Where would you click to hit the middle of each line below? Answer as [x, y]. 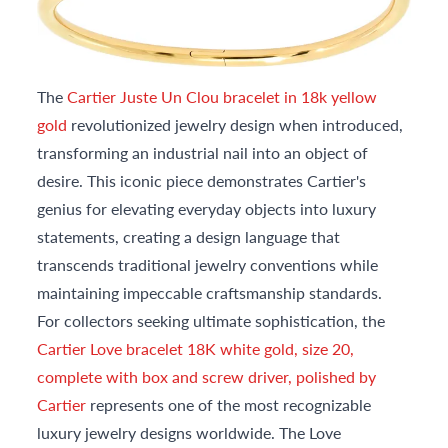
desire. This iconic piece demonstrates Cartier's [202, 180]
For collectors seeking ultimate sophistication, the [211, 320]
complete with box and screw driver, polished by [207, 376]
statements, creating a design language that [189, 236]
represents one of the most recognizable [229, 404]
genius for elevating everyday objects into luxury [207, 208]
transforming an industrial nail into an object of [203, 152]
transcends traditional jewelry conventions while [208, 264]
